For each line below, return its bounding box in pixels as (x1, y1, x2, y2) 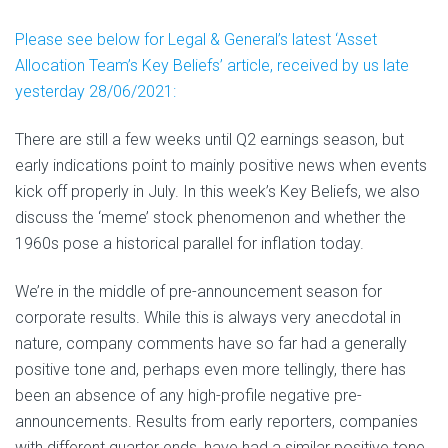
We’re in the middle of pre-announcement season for (15, 282, 382, 302)
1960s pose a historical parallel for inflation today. (15, 234, 364, 254)
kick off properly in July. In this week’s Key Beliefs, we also (15, 182, 420, 202)
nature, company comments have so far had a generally (15, 334, 407, 354)
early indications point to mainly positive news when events (15, 156, 427, 176)
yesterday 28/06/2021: (15, 82, 176, 102)
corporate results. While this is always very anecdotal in (15, 308, 401, 328)
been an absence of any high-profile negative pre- (15, 386, 362, 406)
